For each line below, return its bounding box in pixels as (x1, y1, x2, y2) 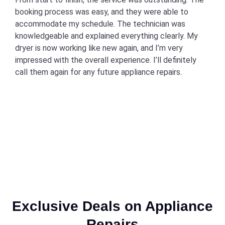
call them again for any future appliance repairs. (15, 67, 182, 77)
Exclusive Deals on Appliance (12, 198, 213, 214)
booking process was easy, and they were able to (15, 7, 188, 17)
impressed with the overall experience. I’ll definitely (15, 55, 196, 65)
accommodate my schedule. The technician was (15, 19, 185, 29)
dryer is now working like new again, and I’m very (15, 43, 183, 53)
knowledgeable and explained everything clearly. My (15, 31, 198, 41)
